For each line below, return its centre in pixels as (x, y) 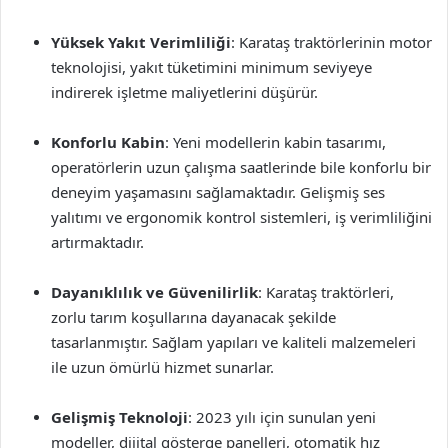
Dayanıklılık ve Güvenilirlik (154, 292)
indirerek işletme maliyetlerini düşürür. (184, 92)
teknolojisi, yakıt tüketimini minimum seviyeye (211, 67)
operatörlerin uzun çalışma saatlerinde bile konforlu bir (241, 167)
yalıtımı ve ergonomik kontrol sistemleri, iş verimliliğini (241, 217)
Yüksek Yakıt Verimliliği (141, 42)
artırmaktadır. (97, 242)
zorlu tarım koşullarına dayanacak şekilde (193, 317)
